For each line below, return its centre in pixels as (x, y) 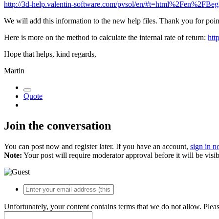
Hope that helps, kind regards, (50, 54)
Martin (14, 70)
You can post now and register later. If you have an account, (97, 146)
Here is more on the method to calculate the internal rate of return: (106, 37)
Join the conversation (57, 125)
